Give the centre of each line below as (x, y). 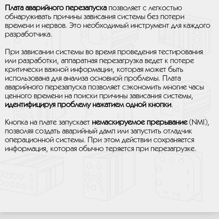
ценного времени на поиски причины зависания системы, (99, 96)
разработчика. (29, 34)
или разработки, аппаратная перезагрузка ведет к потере (99, 61)
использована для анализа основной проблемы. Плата (93, 78)
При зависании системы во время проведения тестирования (104, 52)
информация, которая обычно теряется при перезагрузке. (101, 149)
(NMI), (198, 122)
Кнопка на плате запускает (48, 122)
